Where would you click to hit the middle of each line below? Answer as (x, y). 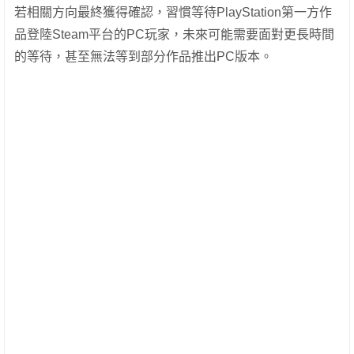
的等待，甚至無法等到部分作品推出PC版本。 (143, 56)
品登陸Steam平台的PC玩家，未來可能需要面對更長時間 (174, 34)
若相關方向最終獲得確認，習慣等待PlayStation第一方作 (173, 12)
